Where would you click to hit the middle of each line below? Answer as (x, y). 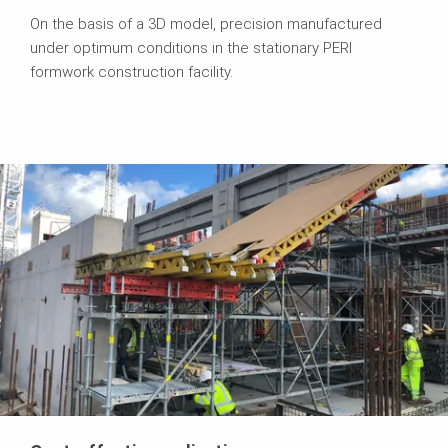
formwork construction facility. (131, 72)
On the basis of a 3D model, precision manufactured (206, 24)
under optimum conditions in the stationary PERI (191, 48)
